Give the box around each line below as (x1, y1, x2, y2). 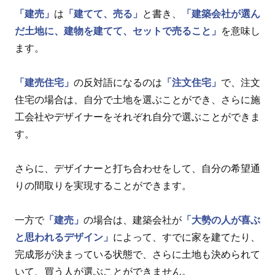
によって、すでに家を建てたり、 (113, 232, 260, 243)
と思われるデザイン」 (15, 232, 113, 243)
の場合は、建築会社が (83, 215, 182, 226)
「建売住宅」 (15, 77, 74, 88)
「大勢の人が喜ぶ (182, 215, 260, 226)
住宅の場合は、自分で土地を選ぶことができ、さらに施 (15, 95, 260, 106)
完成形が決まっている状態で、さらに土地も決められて (15, 249, 260, 260)
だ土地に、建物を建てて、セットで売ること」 (15, 26, 221, 37)
